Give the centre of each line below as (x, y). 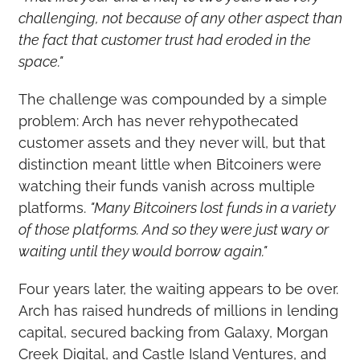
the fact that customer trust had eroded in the (164, 39)
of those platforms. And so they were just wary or (173, 229)
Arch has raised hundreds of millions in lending (178, 310)
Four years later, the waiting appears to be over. (178, 288)
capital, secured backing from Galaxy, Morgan (173, 332)
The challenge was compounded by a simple (172, 99)
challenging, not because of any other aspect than (180, 18)
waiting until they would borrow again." (142, 251)
